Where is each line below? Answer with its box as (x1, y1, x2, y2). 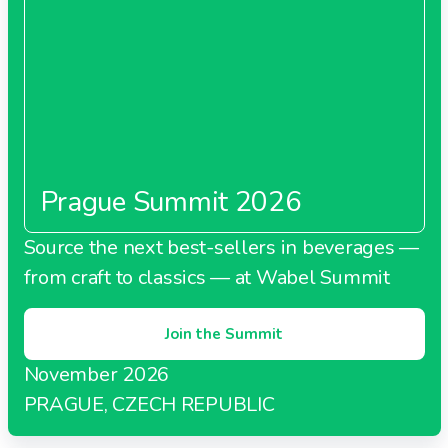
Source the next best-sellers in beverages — (23, 233, 419, 261)
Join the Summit (165, 323, 283, 344)
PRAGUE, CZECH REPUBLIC (23, 390, 275, 418)
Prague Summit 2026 (40, 182, 302, 221)
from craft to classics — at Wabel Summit (23, 263, 390, 291)
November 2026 (23, 360, 169, 388)
